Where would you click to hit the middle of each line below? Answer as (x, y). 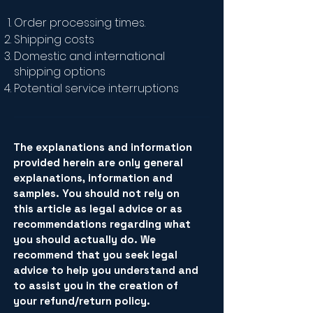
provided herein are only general (98, 162)
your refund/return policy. (82, 301)
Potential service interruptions (96, 88)
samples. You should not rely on (96, 193)
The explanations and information (103, 147)
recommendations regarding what (102, 224)
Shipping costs (54, 39)
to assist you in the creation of (96, 285)
